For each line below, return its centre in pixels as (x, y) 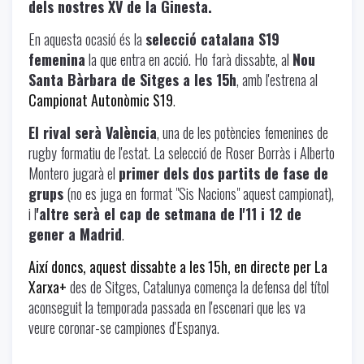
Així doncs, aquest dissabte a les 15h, (131, 266)
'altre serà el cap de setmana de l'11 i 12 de (169, 213)
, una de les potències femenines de (243, 132)
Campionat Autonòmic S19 (101, 100)
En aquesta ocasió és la (87, 39)
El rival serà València (93, 132)
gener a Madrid (75, 234)
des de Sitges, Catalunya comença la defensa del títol (198, 286)
